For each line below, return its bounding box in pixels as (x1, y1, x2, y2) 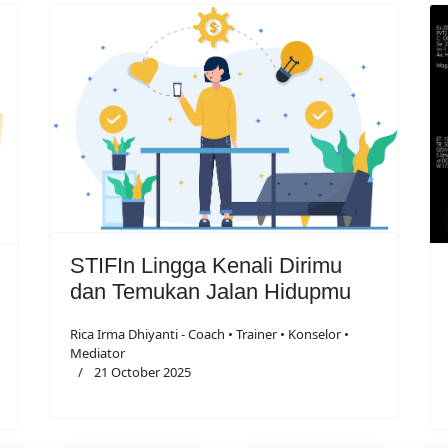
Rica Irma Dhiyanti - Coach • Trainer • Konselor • (70, 324, 349, 343)
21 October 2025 (94, 362, 191, 381)
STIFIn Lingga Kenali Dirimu (70, 252, 342, 278)
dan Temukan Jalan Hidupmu (70, 278, 351, 304)
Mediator (70, 343, 125, 362)
